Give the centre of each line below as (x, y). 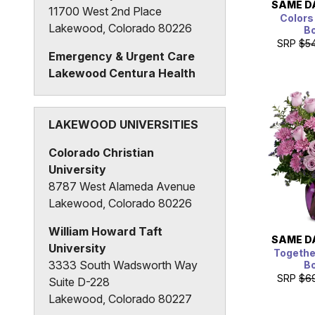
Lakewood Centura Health (122, 73)
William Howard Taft (105, 232)
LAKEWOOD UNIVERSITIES (123, 124)
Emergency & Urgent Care (122, 56)
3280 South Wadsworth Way (123, 90)
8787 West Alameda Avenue (122, 187)
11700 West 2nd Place (105, 11)
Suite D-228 (79, 282)
